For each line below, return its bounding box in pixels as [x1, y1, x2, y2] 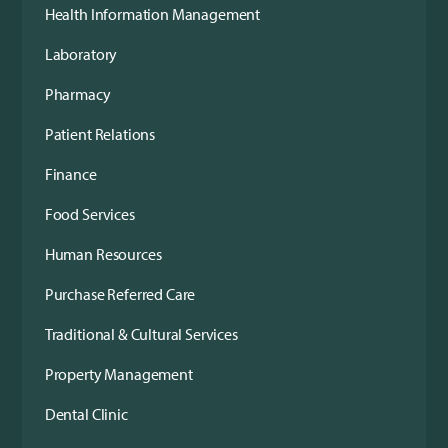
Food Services [44, 203, 135, 224]
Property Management [44, 363, 193, 384]
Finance [44, 163, 97, 184]
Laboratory [44, 43, 118, 64]
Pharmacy [44, 83, 111, 104]
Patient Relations [44, 123, 156, 144]
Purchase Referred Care [44, 283, 196, 304]
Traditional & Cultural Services [44, 323, 238, 344]
